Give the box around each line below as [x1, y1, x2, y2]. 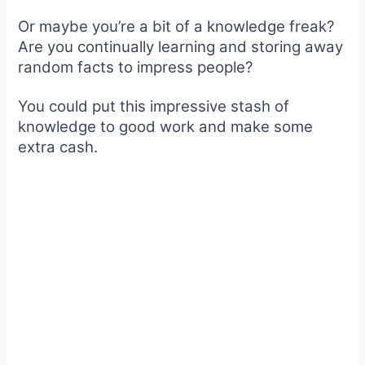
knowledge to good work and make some [18, 117, 314, 137]
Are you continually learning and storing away [18, 37, 344, 57]
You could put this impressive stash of [18, 97, 290, 117]
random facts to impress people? [18, 58, 253, 77]
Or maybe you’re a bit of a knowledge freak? [18, 17, 335, 37]
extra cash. [18, 138, 99, 157]
